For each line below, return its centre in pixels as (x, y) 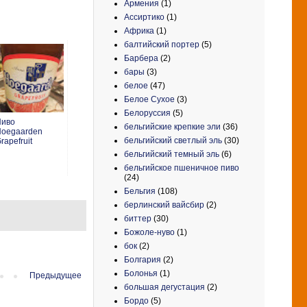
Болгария (143, 259)
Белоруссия (147, 113)
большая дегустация (164, 287)
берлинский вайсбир (164, 205)
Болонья (141, 273)
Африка (139, 30)
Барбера (141, 58)
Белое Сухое (149, 99)
